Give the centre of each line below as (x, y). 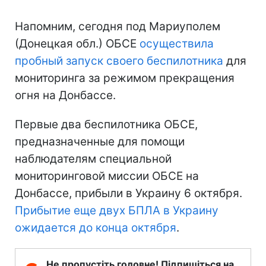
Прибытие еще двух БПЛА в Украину (117, 210)
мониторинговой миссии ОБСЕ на (107, 176)
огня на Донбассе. (65, 95)
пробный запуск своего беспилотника (119, 61)
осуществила (177, 44)
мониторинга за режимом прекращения (125, 78)
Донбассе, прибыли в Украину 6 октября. (129, 193)
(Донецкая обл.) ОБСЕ (77, 44)
